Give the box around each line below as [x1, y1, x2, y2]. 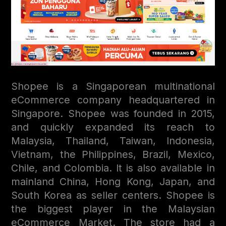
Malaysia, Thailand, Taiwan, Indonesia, [11, 134, 215, 147]
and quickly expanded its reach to [11, 121, 215, 133]
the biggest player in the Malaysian [11, 202, 215, 215]
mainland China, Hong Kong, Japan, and [11, 175, 215, 188]
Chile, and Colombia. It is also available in [11, 161, 215, 174]
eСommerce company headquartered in [11, 93, 215, 106]
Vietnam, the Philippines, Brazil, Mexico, [11, 148, 215, 160]
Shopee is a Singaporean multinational [11, 80, 215, 92]
